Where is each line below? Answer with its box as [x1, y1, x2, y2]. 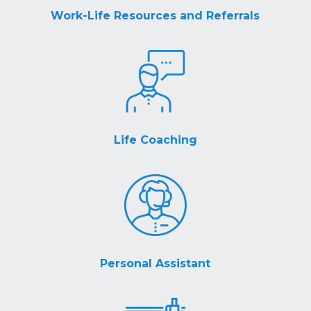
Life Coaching [113, 133, 197, 146]
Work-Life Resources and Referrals [51, 9, 260, 23]
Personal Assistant [100, 257, 211, 271]
